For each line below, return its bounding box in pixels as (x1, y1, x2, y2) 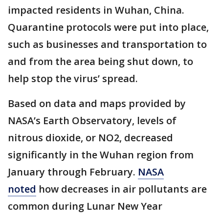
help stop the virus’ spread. (8, 72, 138, 85)
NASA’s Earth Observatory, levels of (8, 114, 176, 127)
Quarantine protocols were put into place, (8, 21, 209, 34)
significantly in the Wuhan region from (8, 148, 194, 161)
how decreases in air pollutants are (36, 182, 207, 196)
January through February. (8, 165, 138, 178)
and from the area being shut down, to (8, 55, 193, 68)
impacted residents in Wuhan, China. (8, 3, 184, 17)
